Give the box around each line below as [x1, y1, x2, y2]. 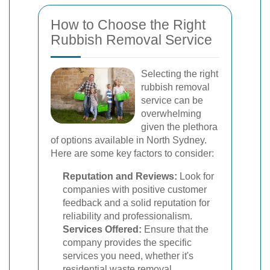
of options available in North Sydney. [51, 134, 207, 145]
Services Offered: [63, 224, 142, 234]
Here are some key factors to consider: [51, 148, 214, 159]
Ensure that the [142, 224, 209, 234]
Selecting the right [141, 68, 218, 79]
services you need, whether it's [63, 250, 193, 261]
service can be [141, 95, 203, 105]
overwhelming [141, 108, 201, 119]
